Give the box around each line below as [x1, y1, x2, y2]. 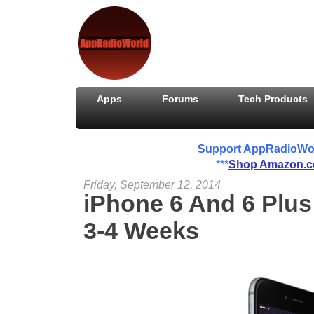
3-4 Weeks [83, 217, 199, 244]
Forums [162, 93, 199, 104]
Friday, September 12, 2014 [83, 179, 221, 191]
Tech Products [238, 93, 308, 104]
